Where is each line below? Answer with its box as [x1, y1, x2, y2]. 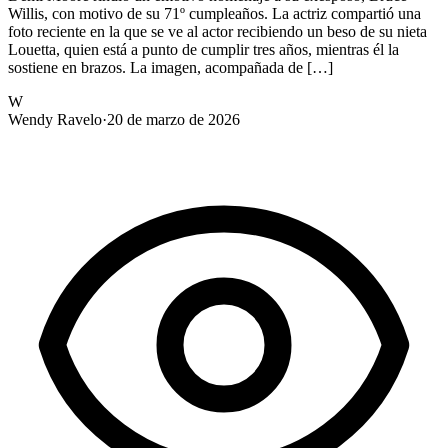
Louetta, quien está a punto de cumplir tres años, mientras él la [8, 40, 399, 58]
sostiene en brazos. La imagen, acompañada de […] [8, 58, 333, 76]
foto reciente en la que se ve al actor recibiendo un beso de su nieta [8, 22, 427, 40]
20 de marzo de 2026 [107, 110, 240, 128]
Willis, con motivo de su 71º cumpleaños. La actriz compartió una [8, 4, 421, 22]
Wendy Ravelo [8, 110, 102, 128]
